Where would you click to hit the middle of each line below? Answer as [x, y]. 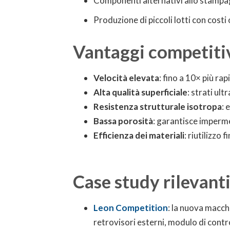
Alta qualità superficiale [140, 92]
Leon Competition [131, 208]
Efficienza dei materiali [139, 135]
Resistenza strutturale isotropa [158, 107]
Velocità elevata [126, 78]
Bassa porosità [123, 121]
